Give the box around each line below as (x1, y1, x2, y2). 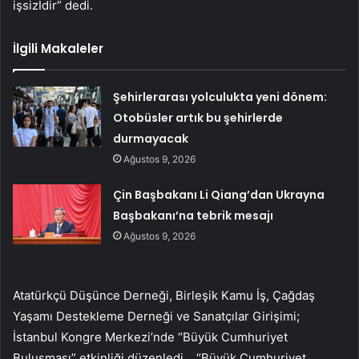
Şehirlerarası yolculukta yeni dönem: (113, 89, 328, 106)
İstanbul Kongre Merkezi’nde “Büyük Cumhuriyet (13, 329, 288, 345)
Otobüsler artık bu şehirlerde (113, 110, 284, 127)
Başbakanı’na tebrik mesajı (113, 208, 274, 224)
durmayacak (113, 131, 189, 147)
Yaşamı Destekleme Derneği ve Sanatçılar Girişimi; (13, 309, 300, 325)
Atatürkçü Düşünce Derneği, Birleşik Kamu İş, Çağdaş (13, 288, 315, 304)
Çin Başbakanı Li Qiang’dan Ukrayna (113, 187, 325, 204)
